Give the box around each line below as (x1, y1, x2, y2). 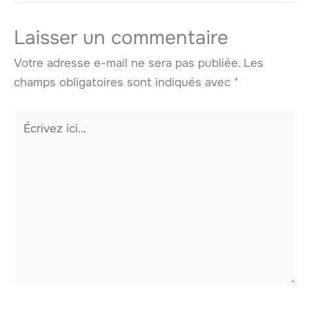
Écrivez (13, 111, 52, 126)
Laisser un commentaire (14, 26, 228, 51)
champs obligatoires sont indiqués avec (14, 75, 234, 90)
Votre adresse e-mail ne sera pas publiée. (14, 56, 240, 71)
